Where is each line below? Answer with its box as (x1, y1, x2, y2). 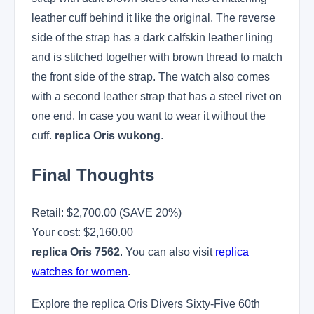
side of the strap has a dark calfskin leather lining (32, 31, 273, 43)
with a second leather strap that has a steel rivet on (32, 90, 282, 102)
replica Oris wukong (55, 129, 161, 142)
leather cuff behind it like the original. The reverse (32, 11, 275, 24)
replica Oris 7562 (32, 246, 120, 259)
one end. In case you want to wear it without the (32, 109, 266, 122)
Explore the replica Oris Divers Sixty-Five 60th (32, 298, 260, 310)
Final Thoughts (32, 165, 154, 184)
